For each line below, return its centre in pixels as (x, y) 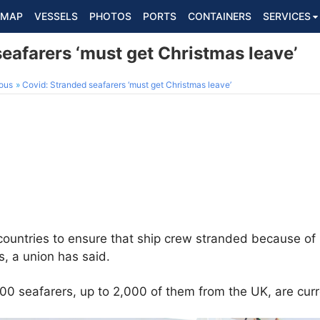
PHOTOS (110, 16)
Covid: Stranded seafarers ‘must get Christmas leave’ (127, 85)
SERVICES (287, 16)
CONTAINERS (220, 16)
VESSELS (56, 16)
